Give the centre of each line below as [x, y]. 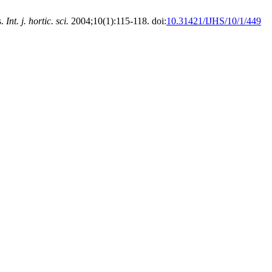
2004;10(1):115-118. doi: [117, 21]
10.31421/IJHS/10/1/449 [214, 21]
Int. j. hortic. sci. [37, 21]
